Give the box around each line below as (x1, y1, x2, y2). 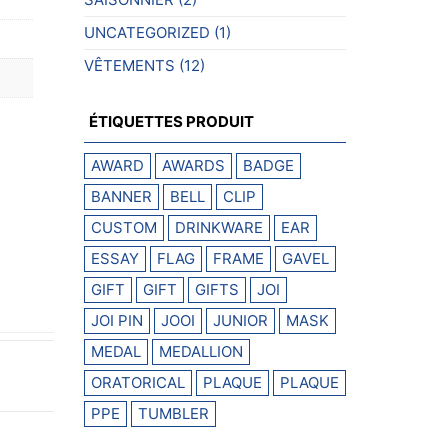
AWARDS (161, 155, 225, 175)
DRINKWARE (174, 217, 263, 237)
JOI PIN (90, 310, 143, 330)
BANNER (90, 186, 152, 206)
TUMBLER (137, 403, 209, 423)
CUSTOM (90, 217, 157, 237)
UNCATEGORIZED (83, 22, 210, 42)
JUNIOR (212, 310, 268, 330)
